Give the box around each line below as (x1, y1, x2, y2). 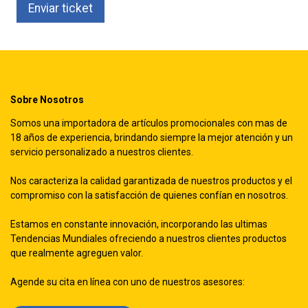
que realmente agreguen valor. (10, 247, 143, 259)
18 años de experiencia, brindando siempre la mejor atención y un (10, 132, 293, 144)
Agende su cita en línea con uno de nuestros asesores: (10, 276, 245, 288)
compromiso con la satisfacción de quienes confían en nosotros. (10, 190, 288, 201)
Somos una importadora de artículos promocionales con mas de (10, 118, 287, 129)
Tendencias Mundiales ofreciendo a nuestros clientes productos (10, 233, 287, 245)
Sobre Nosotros (10, 94, 84, 106)
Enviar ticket (28, 1, 93, 15)
